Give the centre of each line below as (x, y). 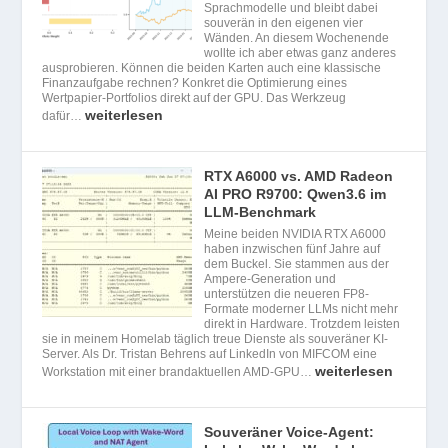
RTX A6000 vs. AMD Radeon (299, 175)
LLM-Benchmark (260, 211)
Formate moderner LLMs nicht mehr (301, 308)
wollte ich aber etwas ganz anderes (300, 52)
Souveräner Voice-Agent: (289, 431)
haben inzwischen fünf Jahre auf (292, 248)
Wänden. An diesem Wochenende (297, 37)
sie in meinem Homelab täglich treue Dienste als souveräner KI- (215, 338)
